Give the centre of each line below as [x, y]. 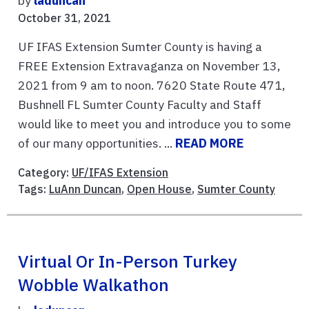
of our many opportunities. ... [97, 143]
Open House [159, 189]
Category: [45, 172]
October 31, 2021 [64, 18]
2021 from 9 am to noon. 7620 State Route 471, [151, 85]
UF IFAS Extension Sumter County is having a [140, 47]
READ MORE [209, 143]
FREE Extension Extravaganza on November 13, [149, 66]
